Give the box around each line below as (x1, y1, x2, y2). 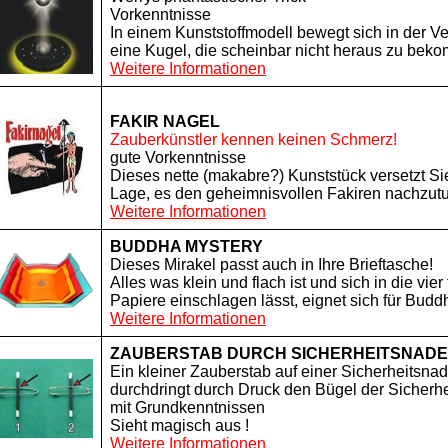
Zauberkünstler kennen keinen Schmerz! (110, 131, 397, 148)
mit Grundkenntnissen (110, 399, 265, 416)
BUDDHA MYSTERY (110, 238, 263, 255)
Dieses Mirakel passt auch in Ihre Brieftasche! (110, 256, 433, 273)
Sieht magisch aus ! (110, 417, 249, 434)
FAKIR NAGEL (110, 113, 220, 130)
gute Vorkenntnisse (110, 149, 246, 166)
